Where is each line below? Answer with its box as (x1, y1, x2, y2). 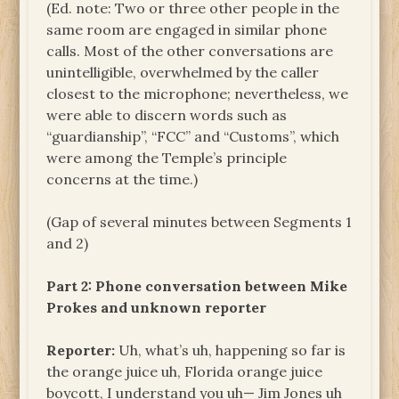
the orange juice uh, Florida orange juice (46, 362, 323, 380)
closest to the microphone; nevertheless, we (46, 84, 349, 102)
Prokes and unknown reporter (46, 297, 267, 316)
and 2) (46, 233, 89, 252)
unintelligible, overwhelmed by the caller (46, 62, 320, 81)
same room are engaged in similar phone (46, 20, 328, 38)
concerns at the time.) (46, 169, 199, 188)
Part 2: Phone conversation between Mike (46, 276, 348, 295)
